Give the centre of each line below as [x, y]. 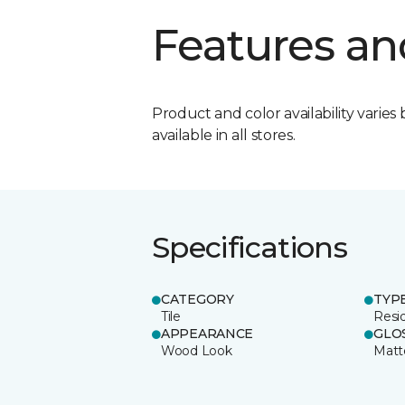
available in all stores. [224, 135]
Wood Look [197, 350]
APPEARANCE [207, 333]
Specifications [250, 247]
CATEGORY [198, 299]
